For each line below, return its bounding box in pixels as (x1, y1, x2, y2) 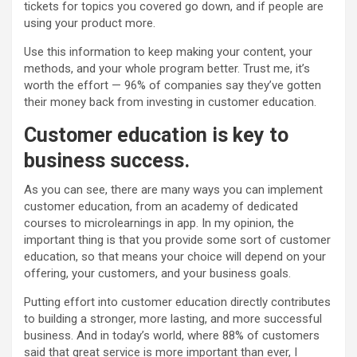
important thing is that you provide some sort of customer (24, 233, 331, 248)
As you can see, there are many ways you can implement (24, 182, 323, 198)
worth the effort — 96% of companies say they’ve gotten (24, 78, 321, 93)
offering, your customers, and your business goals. (24, 266, 291, 281)
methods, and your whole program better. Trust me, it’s (24, 61, 310, 76)
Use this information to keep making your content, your (24, 45, 312, 60)
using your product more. (24, 16, 155, 31)
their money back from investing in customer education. (24, 95, 316, 110)
